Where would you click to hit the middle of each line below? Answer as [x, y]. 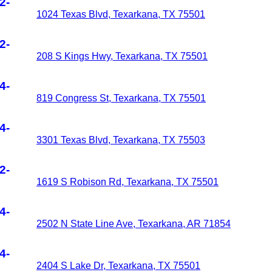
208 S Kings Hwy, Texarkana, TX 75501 [122, 56]
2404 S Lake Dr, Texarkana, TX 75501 [118, 266]
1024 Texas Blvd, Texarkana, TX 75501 [121, 14]
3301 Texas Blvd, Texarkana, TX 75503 [121, 140]
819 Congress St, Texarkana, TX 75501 [121, 98]
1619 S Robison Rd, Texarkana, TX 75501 [127, 182]
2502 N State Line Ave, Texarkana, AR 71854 [134, 224]
